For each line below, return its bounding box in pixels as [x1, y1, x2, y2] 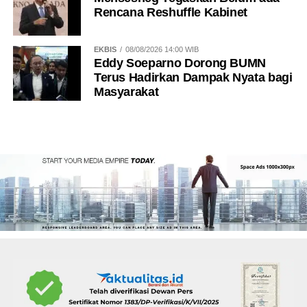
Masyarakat [93, 84, 159, 99]
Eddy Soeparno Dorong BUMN [93, 56, 267, 70]
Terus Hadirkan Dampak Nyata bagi [93, 70, 293, 84]
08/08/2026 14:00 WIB [125, 45, 199, 53]
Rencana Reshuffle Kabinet [93, 5, 248, 19]
